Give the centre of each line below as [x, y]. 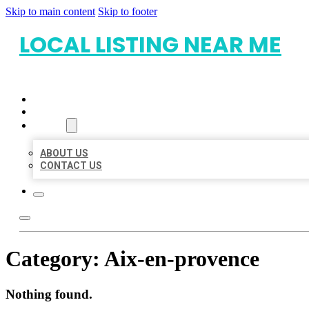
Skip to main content [50, 11]
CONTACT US [71, 166]
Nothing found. [49, 294]
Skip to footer [128, 11]
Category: [55, 259]
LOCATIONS [60, 112]
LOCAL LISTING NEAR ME [150, 44]
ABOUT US [64, 153]
